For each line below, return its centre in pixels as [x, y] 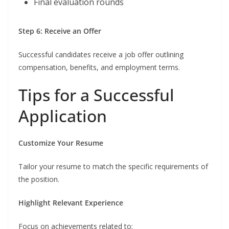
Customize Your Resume [61, 143]
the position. [39, 179]
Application [63, 116]
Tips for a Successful [96, 95]
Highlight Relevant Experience [71, 203]
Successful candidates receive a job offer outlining [101, 55]
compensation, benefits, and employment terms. [99, 67]
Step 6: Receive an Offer [60, 31]
